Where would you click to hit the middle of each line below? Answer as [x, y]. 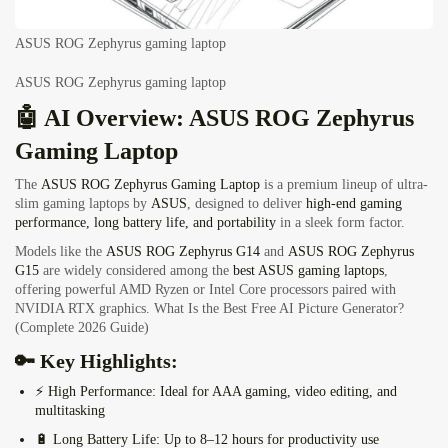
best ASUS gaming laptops [308, 271]
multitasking [70, 411]
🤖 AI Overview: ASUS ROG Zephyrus [214, 118]
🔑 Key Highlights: [96, 361]
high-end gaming [354, 204]
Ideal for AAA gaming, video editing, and [276, 392]
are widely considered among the [136, 271]
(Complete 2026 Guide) [82, 328]
